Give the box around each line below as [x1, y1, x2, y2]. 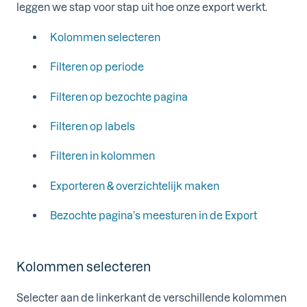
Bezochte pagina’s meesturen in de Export [50, 209, 257, 222]
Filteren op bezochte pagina [50, 90, 188, 103]
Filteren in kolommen [50, 149, 155, 162]
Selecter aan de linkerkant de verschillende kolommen [16, 291, 286, 304]
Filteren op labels [50, 120, 135, 132]
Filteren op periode [50, 60, 144, 73]
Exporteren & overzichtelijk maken [50, 179, 219, 192]
